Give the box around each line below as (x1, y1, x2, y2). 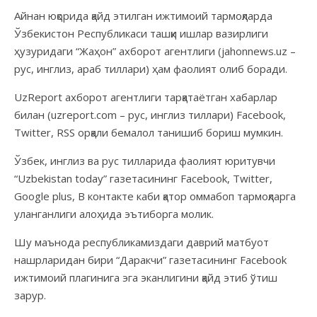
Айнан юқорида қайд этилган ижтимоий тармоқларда (14, 8, 272, 23)
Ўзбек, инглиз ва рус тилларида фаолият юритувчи (14, 153, 275, 168)
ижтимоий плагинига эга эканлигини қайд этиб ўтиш (14, 270, 277, 284)
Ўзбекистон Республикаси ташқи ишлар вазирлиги (14, 25, 268, 40)
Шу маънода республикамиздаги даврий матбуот (14, 234, 269, 249)
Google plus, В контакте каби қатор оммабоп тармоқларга (14, 188, 296, 203)
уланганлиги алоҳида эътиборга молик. (14, 206, 214, 221)
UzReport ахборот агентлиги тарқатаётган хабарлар (14, 89, 277, 104)
